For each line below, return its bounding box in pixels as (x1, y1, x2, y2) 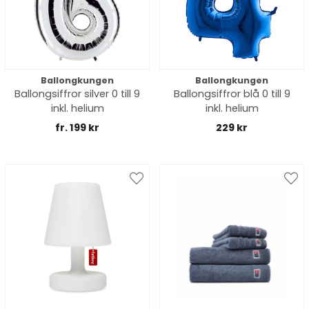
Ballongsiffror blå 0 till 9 (173, 87, 290, 101)
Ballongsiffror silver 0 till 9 (14, 87, 140, 101)
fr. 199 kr (55, 121, 99, 134)
